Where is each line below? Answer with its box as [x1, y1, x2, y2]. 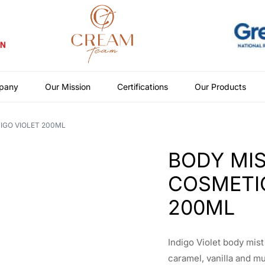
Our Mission [45, 82, 91, 92]
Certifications [117, 82, 168, 92]
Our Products [195, 82, 246, 92]
